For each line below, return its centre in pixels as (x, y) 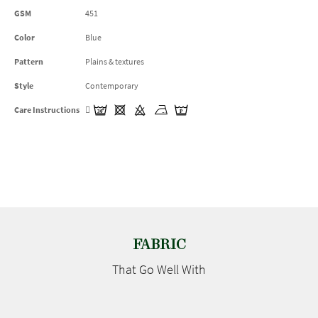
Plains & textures (115, 61)
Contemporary (112, 86)
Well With (181, 269)
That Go (135, 269)
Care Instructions (47, 110)
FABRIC (159, 246)
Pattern (29, 61)
